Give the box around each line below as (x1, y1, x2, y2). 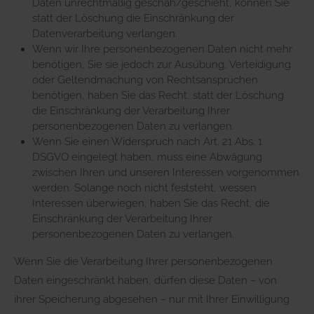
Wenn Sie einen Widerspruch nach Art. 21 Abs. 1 (32, 135, 262, 148)
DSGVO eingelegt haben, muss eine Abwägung (32, 150, 262, 163)
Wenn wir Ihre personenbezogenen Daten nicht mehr (32, 42, 292, 55)
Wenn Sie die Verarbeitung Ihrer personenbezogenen (14, 254, 273, 268)
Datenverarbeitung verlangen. (32, 27, 177, 40)
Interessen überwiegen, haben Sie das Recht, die (32, 196, 270, 210)
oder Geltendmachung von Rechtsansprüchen (32, 73, 258, 86)
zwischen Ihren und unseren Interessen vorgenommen (32, 165, 299, 179)
